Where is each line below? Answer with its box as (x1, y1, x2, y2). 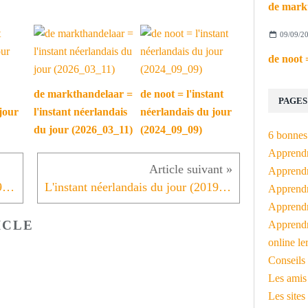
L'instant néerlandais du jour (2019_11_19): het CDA (219, 180, 231, 195)
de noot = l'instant (140, 88, 223, 100)
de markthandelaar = (34, 88, 133, 100)
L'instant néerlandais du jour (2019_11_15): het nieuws (2, 180, 14, 195)
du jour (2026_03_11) (34, 124, 133, 136)
